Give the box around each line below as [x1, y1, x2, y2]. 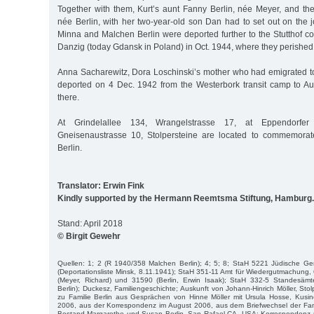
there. [57, 92, 79, 102]
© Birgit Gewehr [57, 231, 121, 241]
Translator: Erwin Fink [57, 180, 144, 191]
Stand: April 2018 [57, 218, 123, 228]
